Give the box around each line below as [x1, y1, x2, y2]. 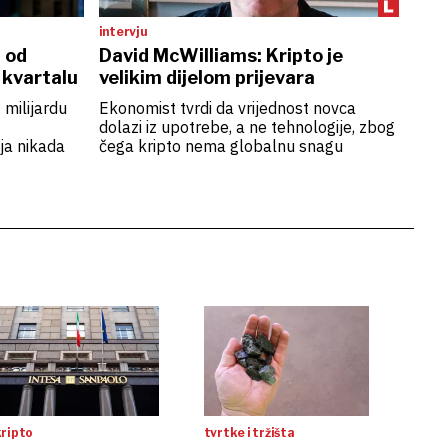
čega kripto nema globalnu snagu [98, 136, 343, 156]
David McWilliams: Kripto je [98, 45, 343, 66]
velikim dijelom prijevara [98, 67, 315, 88]
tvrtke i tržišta [203, 425, 295, 440]
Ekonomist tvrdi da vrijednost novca [98, 98, 356, 118]
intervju [98, 24, 148, 39]
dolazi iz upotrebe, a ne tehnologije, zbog [98, 117, 395, 137]
